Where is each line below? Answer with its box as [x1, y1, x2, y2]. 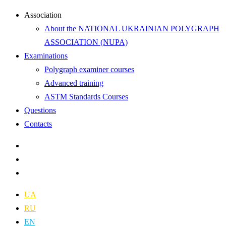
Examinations [24, 51, 68, 60]
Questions [24, 106, 56, 115]
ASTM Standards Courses [44, 92, 128, 101]
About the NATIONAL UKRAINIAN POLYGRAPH [44, 24, 219, 33]
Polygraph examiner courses [44, 65, 134, 74]
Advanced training [44, 79, 103, 87]
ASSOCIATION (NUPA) [44, 38, 128, 46]
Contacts [24, 120, 52, 128]
